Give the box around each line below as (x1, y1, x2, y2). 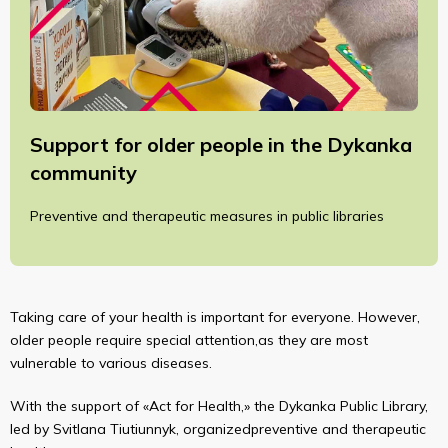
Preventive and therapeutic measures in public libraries (30, 207, 384, 225)
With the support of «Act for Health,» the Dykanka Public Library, (10, 397, 428, 415)
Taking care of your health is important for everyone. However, (10, 308, 420, 326)
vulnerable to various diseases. (10, 354, 212, 372)
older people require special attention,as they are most (10, 331, 368, 349)
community (30, 160, 137, 185)
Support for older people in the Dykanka (30, 132, 412, 157)
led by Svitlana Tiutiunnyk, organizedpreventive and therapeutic (10, 420, 426, 438)
